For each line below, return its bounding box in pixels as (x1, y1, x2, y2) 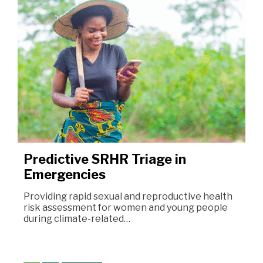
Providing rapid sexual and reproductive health (23, 191, 232, 202)
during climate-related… (23, 213, 130, 224)
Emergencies (23, 167, 106, 182)
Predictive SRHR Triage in (23, 151, 186, 167)
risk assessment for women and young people (23, 202, 228, 213)
